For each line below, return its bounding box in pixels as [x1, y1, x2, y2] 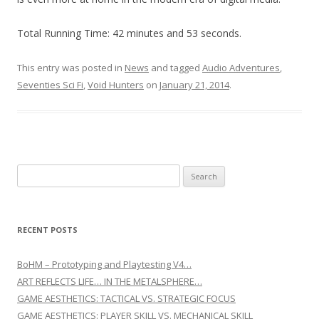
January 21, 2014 [159, 78, 229, 92]
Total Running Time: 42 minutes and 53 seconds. [17, 26, 241, 41]
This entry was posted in [17, 61, 125, 75]
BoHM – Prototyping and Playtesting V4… [17, 258, 192, 271]
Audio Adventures [202, 61, 280, 75]
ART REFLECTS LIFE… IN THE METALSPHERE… [17, 275, 202, 288]
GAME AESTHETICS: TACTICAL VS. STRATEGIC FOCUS [17, 292, 236, 305]
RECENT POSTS [17, 224, 78, 236]
